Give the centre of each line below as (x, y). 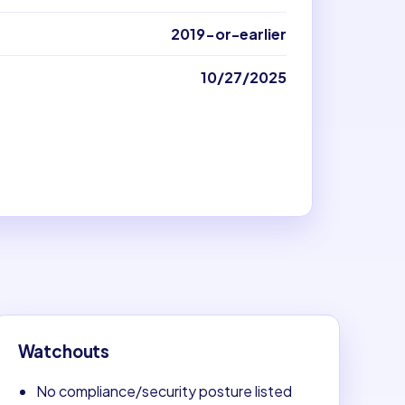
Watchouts (63, 351)
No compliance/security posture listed (164, 391)
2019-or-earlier (228, 33)
